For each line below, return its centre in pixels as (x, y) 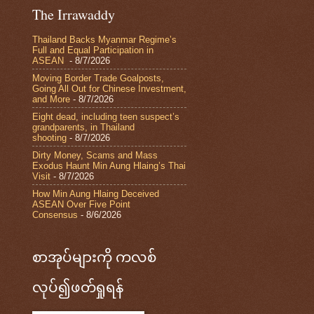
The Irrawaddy (74, 15)
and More (51, 99)
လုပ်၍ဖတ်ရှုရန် (78, 287)
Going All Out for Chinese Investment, (109, 88)
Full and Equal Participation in (93, 50)
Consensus (55, 214)
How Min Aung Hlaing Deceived (96, 193)
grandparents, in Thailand (83, 127)
